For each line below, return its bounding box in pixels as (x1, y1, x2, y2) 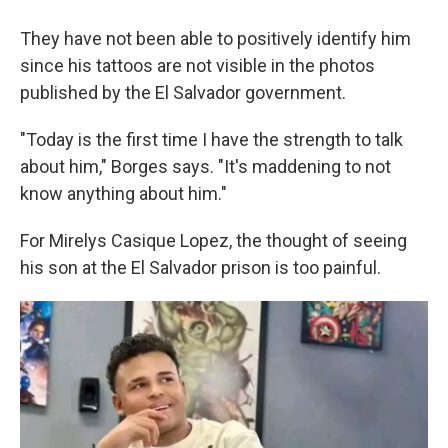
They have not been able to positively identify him (20, 28, 411, 49)
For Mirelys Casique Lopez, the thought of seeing (20, 230, 407, 251)
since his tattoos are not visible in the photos (20, 55, 375, 76)
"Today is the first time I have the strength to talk (20, 129, 403, 150)
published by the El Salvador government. (20, 82, 346, 103)
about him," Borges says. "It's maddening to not (20, 156, 391, 177)
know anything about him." (20, 183, 227, 204)
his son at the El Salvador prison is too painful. (20, 257, 381, 278)
